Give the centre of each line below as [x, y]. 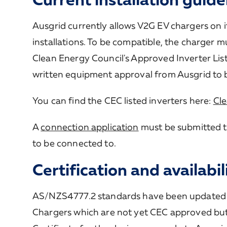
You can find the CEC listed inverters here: [123, 100]
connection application [90, 127]
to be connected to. [75, 143]
